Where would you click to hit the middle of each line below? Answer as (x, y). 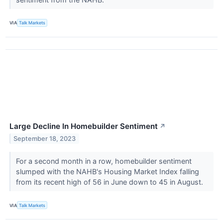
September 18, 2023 (45, 138)
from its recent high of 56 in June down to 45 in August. (110, 182)
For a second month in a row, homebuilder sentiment (104, 161)
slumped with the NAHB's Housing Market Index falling (107, 171)
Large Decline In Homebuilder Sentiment (84, 126)
